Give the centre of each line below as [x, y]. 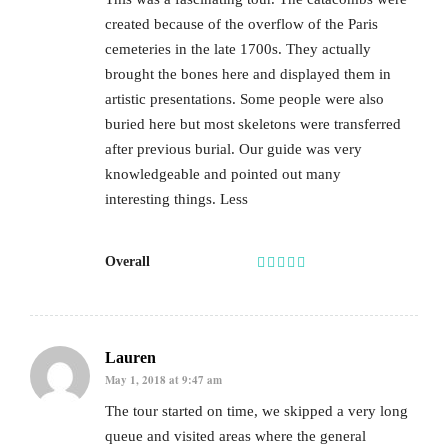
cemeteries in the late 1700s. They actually [238, 49]
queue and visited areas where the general [235, 436]
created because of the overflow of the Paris [241, 24]
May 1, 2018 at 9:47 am [163, 379]
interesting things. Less [176, 199]
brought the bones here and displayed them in [248, 74]
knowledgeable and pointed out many [223, 174]
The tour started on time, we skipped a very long [256, 411]
